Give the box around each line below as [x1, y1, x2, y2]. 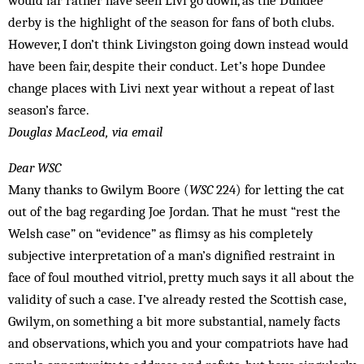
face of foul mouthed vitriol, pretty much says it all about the [8, 269, 354, 285]
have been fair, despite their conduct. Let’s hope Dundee [8, 58, 326, 74]
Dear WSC [8, 159, 61, 175]
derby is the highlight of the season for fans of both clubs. [8, 14, 334, 30]
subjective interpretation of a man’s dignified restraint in [8, 247, 335, 263]
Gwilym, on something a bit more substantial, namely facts [8, 313, 340, 329]
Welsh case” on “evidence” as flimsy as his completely [8, 225, 313, 241]
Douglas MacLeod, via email [8, 123, 162, 140]
